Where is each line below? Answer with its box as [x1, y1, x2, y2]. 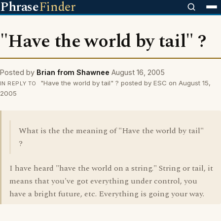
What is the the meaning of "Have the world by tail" [19, 125, 204, 137]
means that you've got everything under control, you [9, 175, 197, 187]
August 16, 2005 [111, 68, 165, 76]
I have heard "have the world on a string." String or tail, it [9, 162, 213, 174]
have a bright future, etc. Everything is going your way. [9, 188, 204, 200]
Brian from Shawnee [37, 68, 110, 76]
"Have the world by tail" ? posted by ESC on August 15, [38, 79, 211, 87]
